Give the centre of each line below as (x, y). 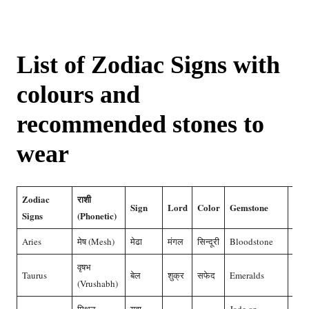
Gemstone (249, 208)
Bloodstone (251, 242)
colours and (78, 95)
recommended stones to (140, 124)
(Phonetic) (97, 216)
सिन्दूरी (208, 242)
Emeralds (247, 276)
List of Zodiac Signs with (148, 65)
